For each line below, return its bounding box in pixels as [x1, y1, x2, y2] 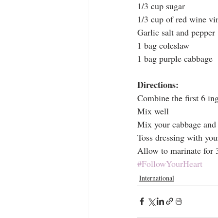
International [139, 173, 174, 182]
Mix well [137, 105, 169, 117]
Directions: [137, 78, 179, 91]
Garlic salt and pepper [137, 26, 215, 38]
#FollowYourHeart [137, 157, 202, 169]
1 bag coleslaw [137, 39, 189, 51]
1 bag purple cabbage [137, 52, 213, 64]
